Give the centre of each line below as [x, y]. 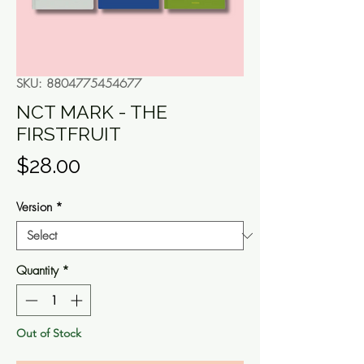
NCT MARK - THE [92, 112]
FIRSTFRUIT [69, 134]
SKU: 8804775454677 [79, 84]
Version [34, 208]
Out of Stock [49, 333]
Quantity [37, 271]
